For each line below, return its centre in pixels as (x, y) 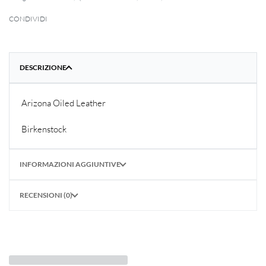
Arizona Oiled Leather (64, 103)
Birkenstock (44, 129)
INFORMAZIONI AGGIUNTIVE (70, 164)
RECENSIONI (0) (46, 195)
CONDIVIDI (28, 19)
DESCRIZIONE (43, 68)
